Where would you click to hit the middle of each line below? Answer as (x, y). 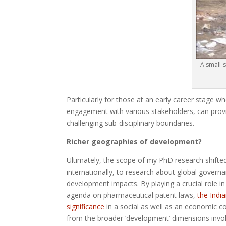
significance (86, 207)
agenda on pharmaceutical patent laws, (132, 195)
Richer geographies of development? (134, 142)
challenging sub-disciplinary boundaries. (130, 123)
